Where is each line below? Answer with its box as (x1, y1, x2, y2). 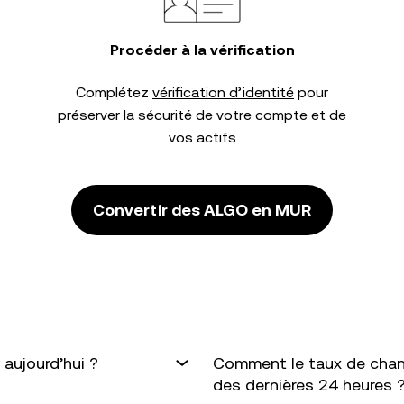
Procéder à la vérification (109, 41, 295, 59)
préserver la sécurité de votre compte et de (58, 106, 346, 124)
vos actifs (168, 129, 236, 146)
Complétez (76, 84, 152, 101)
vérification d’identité (152, 84, 294, 101)
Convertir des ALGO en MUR (93, 200, 311, 219)
